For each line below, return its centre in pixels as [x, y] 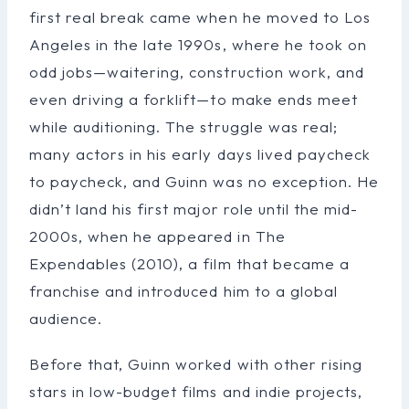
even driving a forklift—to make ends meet [194, 99]
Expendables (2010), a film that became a [189, 263]
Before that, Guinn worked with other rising [196, 363]
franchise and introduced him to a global [184, 290]
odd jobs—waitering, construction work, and [197, 71]
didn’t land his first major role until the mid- [194, 208]
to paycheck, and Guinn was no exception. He [204, 181]
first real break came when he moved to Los [200, 16]
